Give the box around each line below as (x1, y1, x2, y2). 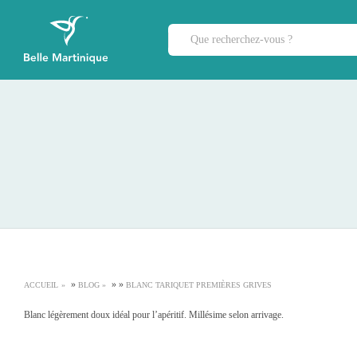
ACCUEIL (24, 280, 58, 289)
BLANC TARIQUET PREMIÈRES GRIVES (126, 280, 272, 289)
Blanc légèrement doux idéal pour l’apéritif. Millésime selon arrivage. (24, 308, 284, 320)
